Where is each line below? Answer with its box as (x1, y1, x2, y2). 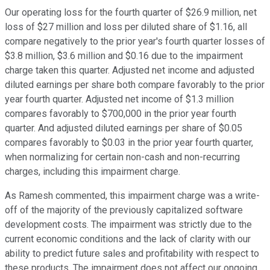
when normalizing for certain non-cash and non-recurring (5, 151, 240, 163)
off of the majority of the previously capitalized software (5, 204, 243, 216)
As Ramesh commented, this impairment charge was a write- (5, 190, 260, 202)
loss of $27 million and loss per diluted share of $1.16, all (5, 21, 247, 33)
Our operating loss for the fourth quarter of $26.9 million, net (5, 7, 257, 19)
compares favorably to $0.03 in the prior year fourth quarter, (5, 137, 253, 149)
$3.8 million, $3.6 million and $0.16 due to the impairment (5, 50, 243, 62)
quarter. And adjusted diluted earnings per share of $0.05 (5, 122, 242, 134)
